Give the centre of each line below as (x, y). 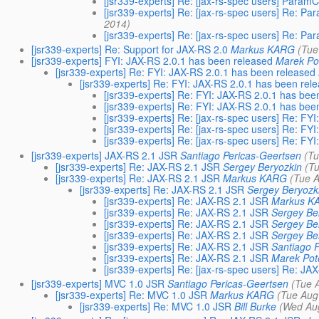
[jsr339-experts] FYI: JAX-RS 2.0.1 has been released (152, 61)
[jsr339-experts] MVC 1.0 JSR (98, 283)
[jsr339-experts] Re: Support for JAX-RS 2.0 (130, 49)
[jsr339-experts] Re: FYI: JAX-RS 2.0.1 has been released (186, 72)
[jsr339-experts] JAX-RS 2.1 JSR (105, 155)
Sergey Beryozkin (263, 166)
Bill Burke (256, 306)
